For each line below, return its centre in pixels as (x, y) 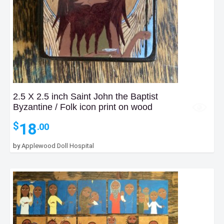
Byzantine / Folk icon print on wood (83, 107)
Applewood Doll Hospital (58, 146)
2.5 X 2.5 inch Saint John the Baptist (85, 97)
